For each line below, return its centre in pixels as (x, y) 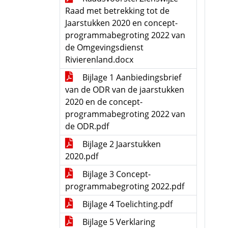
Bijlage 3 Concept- (116, 174)
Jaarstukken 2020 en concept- (121, 23)
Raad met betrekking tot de (117, 11)
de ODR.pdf (87, 126)
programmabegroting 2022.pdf (125, 186)
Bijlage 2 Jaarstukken (121, 144)
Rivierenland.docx (99, 60)
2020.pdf (82, 156)
